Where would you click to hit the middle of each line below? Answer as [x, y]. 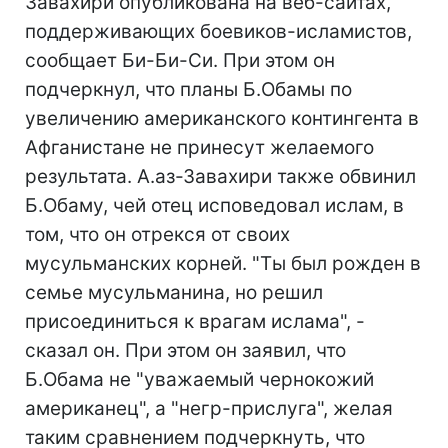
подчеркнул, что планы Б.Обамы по [188, 89]
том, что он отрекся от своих [157, 234]
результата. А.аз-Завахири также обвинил [220, 176]
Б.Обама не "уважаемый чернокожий [199, 379]
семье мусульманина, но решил [174, 292]
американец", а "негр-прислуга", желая [209, 408]
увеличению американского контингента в [222, 118]
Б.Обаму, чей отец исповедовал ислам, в [214, 205]
